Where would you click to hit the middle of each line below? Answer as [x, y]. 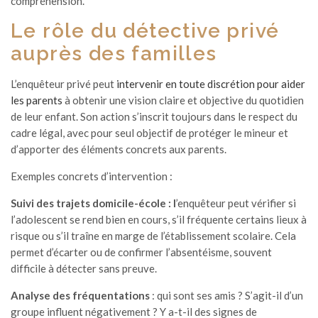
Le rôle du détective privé [145, 31]
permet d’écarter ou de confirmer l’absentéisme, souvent [141, 252]
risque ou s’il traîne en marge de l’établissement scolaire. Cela [153, 236]
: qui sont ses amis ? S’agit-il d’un [226, 295]
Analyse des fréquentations [80, 295]
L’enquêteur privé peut [64, 84]
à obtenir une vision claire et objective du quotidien [183, 100]
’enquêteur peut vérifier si [236, 203]
